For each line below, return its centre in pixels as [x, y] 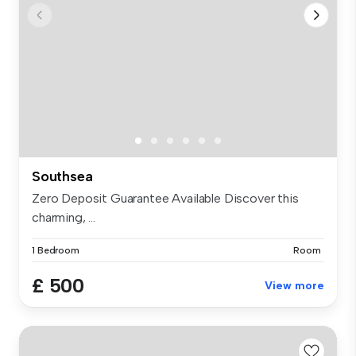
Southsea [62, 176]
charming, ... [64, 217]
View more [294, 285]
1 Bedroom [56, 250]
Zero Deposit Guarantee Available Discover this [165, 198]
